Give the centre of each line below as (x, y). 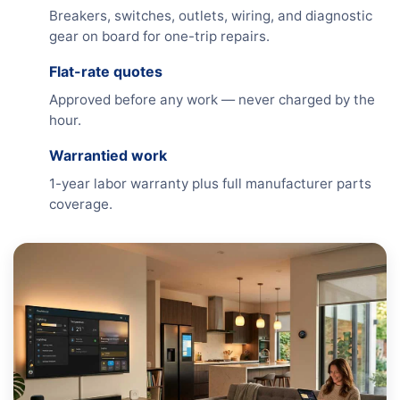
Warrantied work (108, 155)
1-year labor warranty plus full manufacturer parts (210, 183)
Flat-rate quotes (106, 71)
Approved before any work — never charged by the (212, 100)
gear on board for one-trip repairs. (159, 36)
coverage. (81, 204)
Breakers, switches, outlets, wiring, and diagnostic (211, 16)
